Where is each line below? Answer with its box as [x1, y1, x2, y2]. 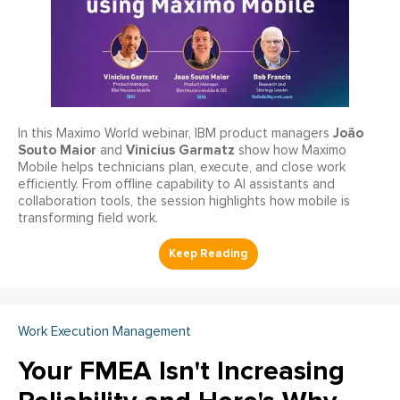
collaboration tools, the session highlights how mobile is [18, 194, 350, 208]
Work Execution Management [18, 324, 191, 338]
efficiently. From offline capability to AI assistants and [18, 177, 335, 191]
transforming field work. [18, 211, 158, 225]
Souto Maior [18, 141, 96, 158]
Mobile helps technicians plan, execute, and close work [18, 160, 346, 174]
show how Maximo [235, 143, 346, 157]
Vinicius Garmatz [126, 141, 235, 158]
